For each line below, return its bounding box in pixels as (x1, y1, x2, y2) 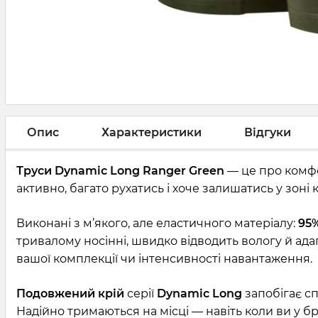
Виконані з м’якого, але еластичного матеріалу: (16, 216, 298, 231)
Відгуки (244, 125, 291, 139)
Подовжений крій (16, 287, 124, 301)
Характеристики (102, 125, 202, 139)
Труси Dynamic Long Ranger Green (16, 164, 224, 178)
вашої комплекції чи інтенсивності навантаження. (16, 252, 312, 266)
